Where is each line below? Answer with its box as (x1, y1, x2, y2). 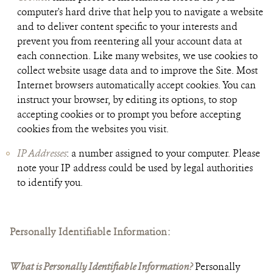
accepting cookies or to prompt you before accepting (17, 108, 241, 121)
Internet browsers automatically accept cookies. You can (17, 79, 256, 91)
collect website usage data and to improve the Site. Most (17, 64, 258, 77)
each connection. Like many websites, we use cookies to (17, 49, 258, 62)
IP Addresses (17, 147, 66, 160)
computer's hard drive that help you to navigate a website (17, 5, 263, 18)
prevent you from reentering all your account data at (17, 35, 242, 48)
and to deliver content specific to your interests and (17, 20, 238, 33)
